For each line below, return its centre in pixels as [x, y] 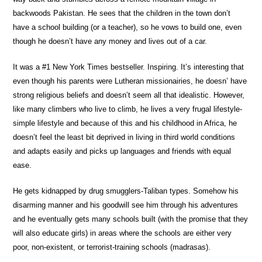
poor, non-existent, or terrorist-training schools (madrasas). [112, 247]
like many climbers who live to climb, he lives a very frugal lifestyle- [128, 109]
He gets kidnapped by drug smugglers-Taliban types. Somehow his [126, 191]
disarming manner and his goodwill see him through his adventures [126, 205]
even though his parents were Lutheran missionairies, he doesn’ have [130, 81]
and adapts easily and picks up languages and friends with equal [122, 151]
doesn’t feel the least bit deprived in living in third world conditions [124, 137]
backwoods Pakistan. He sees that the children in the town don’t [122, 13]
